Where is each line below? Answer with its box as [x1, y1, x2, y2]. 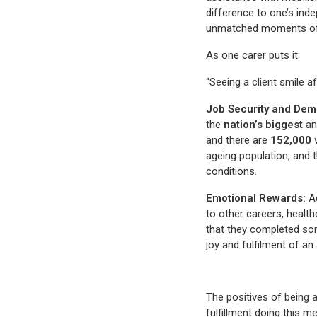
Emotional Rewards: [206, 192, 306, 205]
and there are [206, 134, 271, 147]
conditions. [206, 165, 258, 178]
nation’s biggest [224, 118, 304, 132]
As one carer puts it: [206, 49, 301, 62]
